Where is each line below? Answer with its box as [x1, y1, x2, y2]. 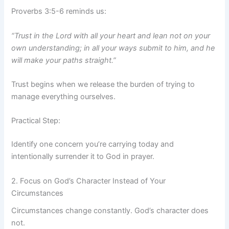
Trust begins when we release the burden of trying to [11, 80, 195, 89]
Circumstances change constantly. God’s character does [11, 205, 209, 215]
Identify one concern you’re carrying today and [11, 140, 174, 149]
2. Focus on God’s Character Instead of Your [11, 176, 166, 186]
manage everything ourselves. [11, 92, 116, 102]
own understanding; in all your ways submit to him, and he [11, 43, 216, 53]
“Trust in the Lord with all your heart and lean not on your [11, 31, 211, 40]
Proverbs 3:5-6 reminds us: [11, 7, 107, 16]
